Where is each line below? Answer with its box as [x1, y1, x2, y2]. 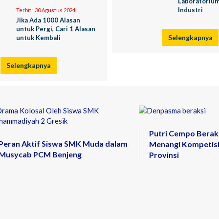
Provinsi [149, 150, 179, 159]
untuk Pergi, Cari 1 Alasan [16, 25, 95, 33]
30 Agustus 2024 [34, 7, 75, 13]
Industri [178, 6, 203, 14]
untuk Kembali [16, 34, 61, 42]
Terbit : [16, 7, 34, 13]
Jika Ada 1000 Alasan [16, 16, 80, 24]
